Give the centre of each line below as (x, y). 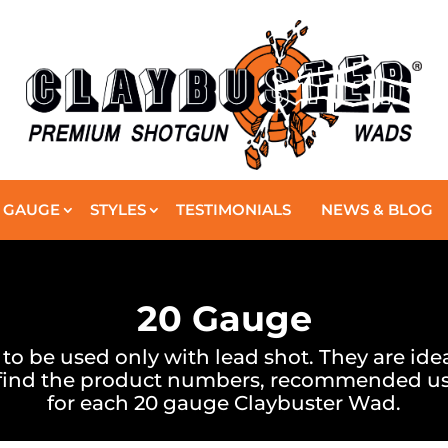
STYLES (118, 209)
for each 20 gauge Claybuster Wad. (224, 402)
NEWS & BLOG (377, 209)
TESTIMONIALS (233, 209)
